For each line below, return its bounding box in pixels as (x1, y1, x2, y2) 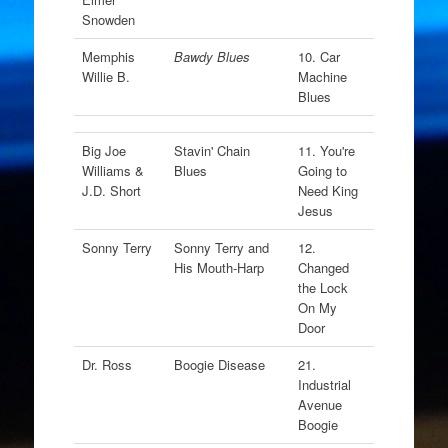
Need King (297, 181, 358, 200)
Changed (297, 258, 349, 277)
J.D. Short (81, 181, 141, 200)
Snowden (81, 10, 135, 29)
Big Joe (81, 141, 126, 160)
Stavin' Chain (173, 141, 250, 160)
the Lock (297, 278, 348, 297)
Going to (297, 161, 347, 180)
